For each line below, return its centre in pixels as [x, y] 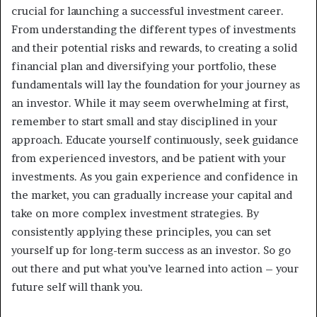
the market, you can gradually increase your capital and [152, 195]
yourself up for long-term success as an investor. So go [151, 250]
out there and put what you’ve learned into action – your [155, 268]
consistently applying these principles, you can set [141, 231]
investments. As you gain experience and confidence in [155, 176]
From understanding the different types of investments [154, 29]
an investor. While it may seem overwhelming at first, [150, 103]
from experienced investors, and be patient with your [149, 158]
